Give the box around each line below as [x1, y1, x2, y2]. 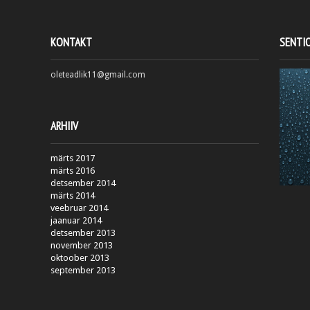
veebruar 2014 [51, 203, 108, 213]
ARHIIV [51, 118, 78, 134]
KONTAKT [51, 35, 92, 50]
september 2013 [51, 265, 116, 275]
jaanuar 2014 [51, 215, 102, 226]
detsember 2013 [51, 228, 116, 238]
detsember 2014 [51, 178, 116, 188]
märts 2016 [51, 165, 95, 176]
